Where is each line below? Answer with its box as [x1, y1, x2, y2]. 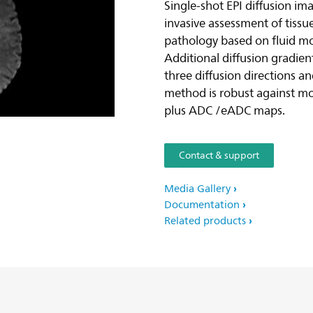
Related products [164, 212, 246, 230]
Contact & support [179, 147, 259, 163]
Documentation [164, 196, 240, 214]
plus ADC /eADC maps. [164, 101, 285, 120]
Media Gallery [164, 180, 231, 198]
